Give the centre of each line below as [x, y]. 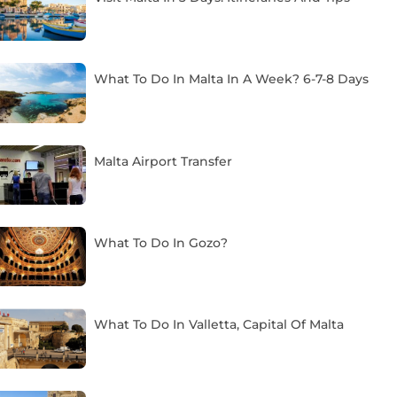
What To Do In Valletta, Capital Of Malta [219, 325]
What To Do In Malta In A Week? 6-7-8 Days [232, 79]
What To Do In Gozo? [161, 243]
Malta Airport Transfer [163, 161]
